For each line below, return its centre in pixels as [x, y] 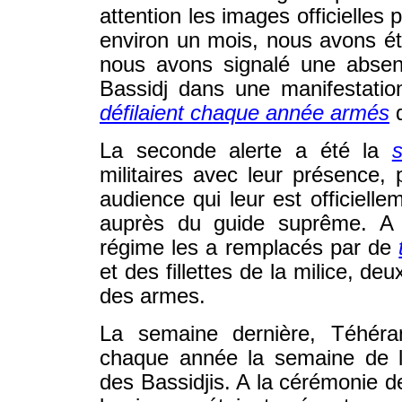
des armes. [153, 296]
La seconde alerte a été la [246, 151]
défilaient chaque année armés [245, 113]
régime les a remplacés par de [249, 248]
